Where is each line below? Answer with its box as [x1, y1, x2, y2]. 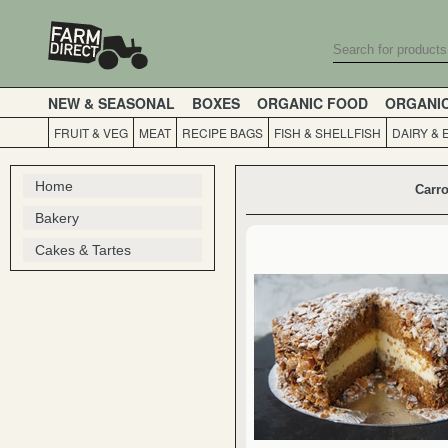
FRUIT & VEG [54, 124, 128, 141]
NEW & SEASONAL [48, 92, 175, 113]
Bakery [35, 210, 79, 226]
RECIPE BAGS [182, 124, 263, 141]
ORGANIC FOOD [257, 92, 368, 113]
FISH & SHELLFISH [274, 124, 381, 141]
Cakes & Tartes [35, 242, 131, 258]
